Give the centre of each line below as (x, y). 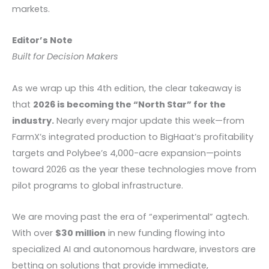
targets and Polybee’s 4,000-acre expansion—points (127, 153)
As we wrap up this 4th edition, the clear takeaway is (127, 88)
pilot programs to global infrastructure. (98, 185)
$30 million (80, 233)
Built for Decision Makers (65, 57)
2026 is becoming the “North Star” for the (129, 104)
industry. (33, 120)
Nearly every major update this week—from (149, 120)
